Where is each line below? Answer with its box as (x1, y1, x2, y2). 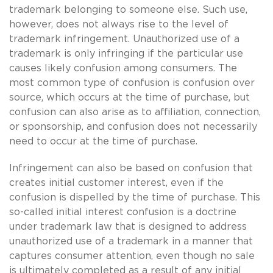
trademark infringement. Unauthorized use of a (9, 34, 239, 44)
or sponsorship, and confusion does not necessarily (9, 121, 257, 132)
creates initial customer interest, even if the (9, 177, 224, 188)
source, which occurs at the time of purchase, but (9, 92, 250, 102)
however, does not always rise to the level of (9, 19, 229, 29)
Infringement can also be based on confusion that (9, 163, 253, 173)
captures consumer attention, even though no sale (9, 250, 255, 261)
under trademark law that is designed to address (9, 221, 247, 232)
